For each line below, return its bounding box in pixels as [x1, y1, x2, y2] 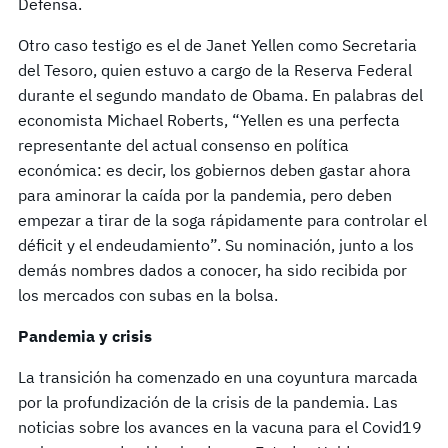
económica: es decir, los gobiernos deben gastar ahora [18, 159, 411, 180]
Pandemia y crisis [18, 325, 152, 346]
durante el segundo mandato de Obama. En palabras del [18, 84, 423, 105]
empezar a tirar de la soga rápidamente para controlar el [18, 209, 427, 230]
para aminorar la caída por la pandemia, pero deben [18, 184, 392, 205]
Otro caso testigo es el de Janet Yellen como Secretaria [18, 34, 417, 55]
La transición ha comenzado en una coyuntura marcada [18, 366, 418, 387]
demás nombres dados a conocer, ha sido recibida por [18, 259, 407, 280]
